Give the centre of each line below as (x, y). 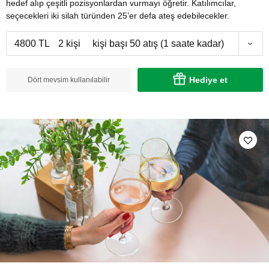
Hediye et (208, 80)
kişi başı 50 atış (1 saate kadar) (158, 44)
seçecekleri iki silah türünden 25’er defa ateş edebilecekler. (118, 16)
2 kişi (69, 44)
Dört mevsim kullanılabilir (69, 80)
